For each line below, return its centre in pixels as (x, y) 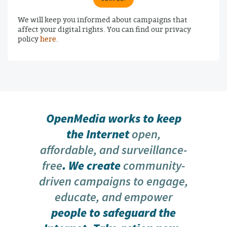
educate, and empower (113, 197)
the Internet (99, 134)
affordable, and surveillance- (113, 150)
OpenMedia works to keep (113, 119)
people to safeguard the (113, 213)
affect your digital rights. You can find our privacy (104, 29)
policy (29, 39)
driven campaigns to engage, (113, 181)
